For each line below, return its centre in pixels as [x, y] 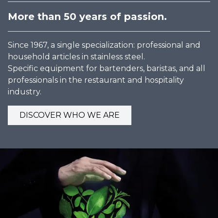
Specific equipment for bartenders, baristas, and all [107, 69]
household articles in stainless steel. [76, 57]
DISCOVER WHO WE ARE [70, 115]
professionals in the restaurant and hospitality [96, 80]
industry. [25, 92]
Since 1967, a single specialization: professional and [104, 45]
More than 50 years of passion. [87, 17]
